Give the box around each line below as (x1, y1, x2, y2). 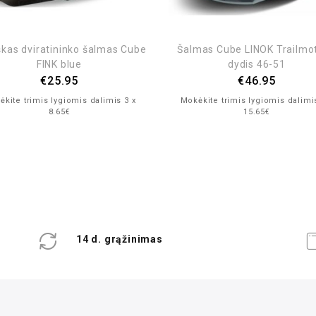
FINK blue (36, 59, 83, 70)
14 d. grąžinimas (75, 233, 163, 245)
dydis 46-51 (228, 59, 286, 70)
